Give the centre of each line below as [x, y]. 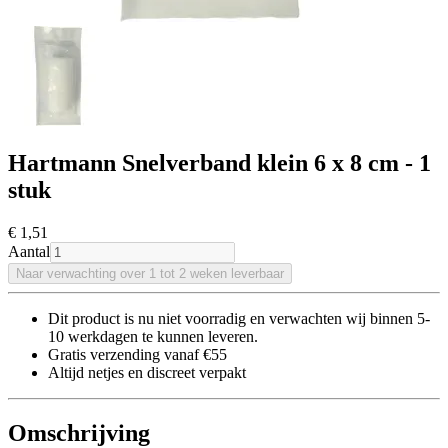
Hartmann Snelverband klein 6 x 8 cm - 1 [219, 163]
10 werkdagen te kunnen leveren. [153, 337]
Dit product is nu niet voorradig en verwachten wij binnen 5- [239, 319]
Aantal [29, 252]
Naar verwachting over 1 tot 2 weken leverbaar [150, 274]
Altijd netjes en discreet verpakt [147, 373]
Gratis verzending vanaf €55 [137, 355]
